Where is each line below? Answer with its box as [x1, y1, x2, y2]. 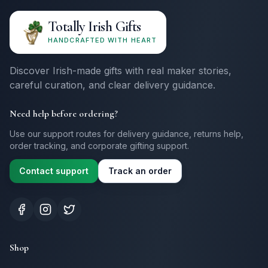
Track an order [108, 166, 172, 176]
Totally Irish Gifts [48, 18, 141, 35]
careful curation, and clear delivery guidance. [10, 79, 215, 91]
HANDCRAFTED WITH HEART [48, 36, 157, 44]
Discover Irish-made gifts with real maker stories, [10, 65, 232, 77]
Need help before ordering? [10, 108, 118, 120]
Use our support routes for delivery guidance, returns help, [10, 129, 243, 139]
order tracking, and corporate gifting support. [10, 141, 189, 151]
